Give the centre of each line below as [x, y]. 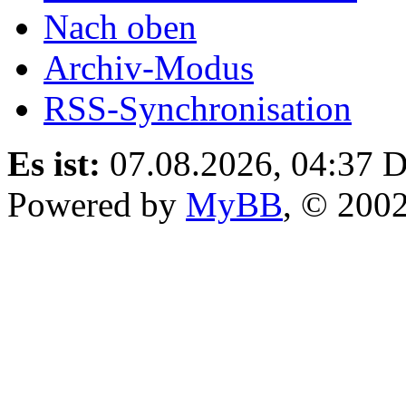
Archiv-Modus [149, 67]
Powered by [97, 204]
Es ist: [54, 163]
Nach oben [120, 26]
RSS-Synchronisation [198, 108]
